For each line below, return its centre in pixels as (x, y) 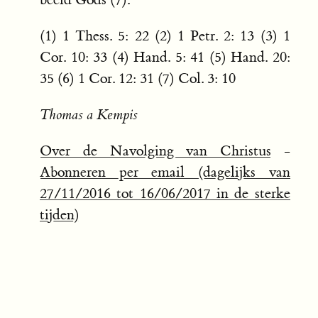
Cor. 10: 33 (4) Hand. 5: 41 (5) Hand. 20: (165, 57)
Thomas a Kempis (89, 115)
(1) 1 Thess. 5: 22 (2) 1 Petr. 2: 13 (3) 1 (165, 36)
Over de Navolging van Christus (156, 151)
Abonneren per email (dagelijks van (165, 172)
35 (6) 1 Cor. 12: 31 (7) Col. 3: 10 (138, 79)
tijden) (60, 215)
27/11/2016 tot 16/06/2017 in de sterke (165, 194)
